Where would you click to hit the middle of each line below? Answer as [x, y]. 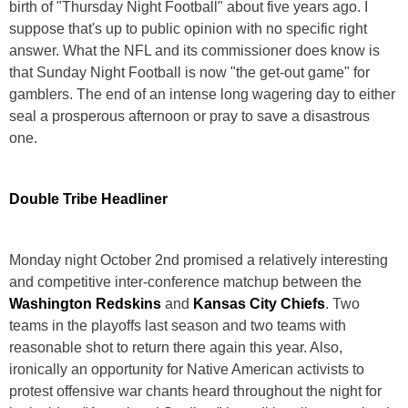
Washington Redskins [85, 303]
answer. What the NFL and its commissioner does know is [194, 50]
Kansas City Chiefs [259, 303]
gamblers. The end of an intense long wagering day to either [202, 94]
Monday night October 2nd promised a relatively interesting [199, 260]
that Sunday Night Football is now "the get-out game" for [189, 72]
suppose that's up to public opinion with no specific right [188, 28]
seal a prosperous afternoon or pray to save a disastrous [189, 116]
